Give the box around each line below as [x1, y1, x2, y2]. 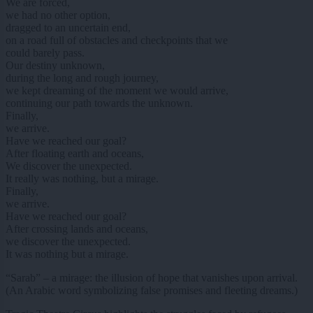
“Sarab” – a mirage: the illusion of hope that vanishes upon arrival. [6, 271, 298, 284]
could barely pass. [6, 46, 85, 59]
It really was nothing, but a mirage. [6, 172, 159, 184]
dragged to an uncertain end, [6, 21, 131, 34]
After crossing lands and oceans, [6, 222, 148, 235]
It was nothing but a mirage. [6, 247, 129, 260]
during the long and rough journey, [6, 71, 159, 84]
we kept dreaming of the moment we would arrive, [6, 84, 228, 96]
